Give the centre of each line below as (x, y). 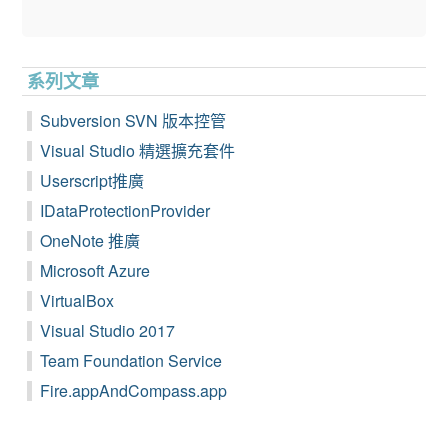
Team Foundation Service (131, 360)
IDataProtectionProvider (125, 210)
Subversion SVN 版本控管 (133, 120)
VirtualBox (77, 300)
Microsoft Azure (95, 270)
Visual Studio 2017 (108, 330)
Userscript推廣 (92, 180)
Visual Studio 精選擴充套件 (138, 150)
